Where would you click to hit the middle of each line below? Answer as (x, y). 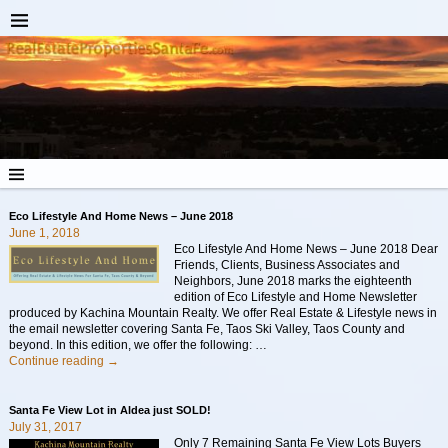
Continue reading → (63, 361)
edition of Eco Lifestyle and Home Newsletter (296, 297)
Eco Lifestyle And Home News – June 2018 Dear (306, 249)
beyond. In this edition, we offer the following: (131, 345)
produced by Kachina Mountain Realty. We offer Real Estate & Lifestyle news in (222, 313)
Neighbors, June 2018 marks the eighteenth (293, 281)
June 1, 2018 (44, 233)
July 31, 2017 (45, 427)
